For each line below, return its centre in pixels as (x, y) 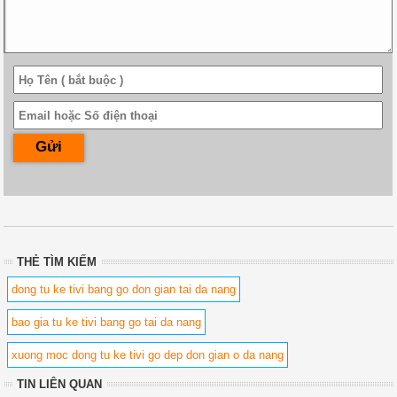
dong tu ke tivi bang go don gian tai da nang (124, 289)
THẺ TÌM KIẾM (57, 261)
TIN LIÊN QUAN (60, 384)
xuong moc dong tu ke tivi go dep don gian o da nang (148, 354)
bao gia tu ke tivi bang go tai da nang (107, 322)
